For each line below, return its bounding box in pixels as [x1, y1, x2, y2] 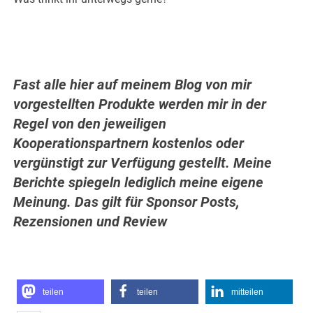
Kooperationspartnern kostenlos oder [13, 135, 245, 152]
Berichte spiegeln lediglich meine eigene [13, 174, 264, 191]
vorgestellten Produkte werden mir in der [13, 96, 267, 113]
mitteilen [231, 287, 264, 298]
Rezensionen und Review [13, 213, 168, 231]
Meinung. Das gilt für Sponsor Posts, [13, 194, 240, 211]
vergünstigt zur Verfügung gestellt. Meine [13, 154, 272, 172]
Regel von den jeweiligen [13, 115, 167, 133]
